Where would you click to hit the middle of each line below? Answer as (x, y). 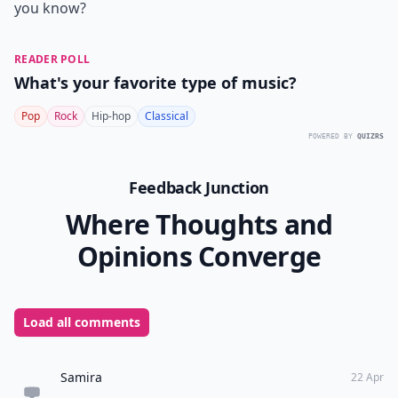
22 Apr (367, 377)
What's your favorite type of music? (155, 83)
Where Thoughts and (199, 224)
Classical (167, 116)
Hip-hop (111, 116)
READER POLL (52, 59)
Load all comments (82, 322)
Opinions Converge (199, 256)
